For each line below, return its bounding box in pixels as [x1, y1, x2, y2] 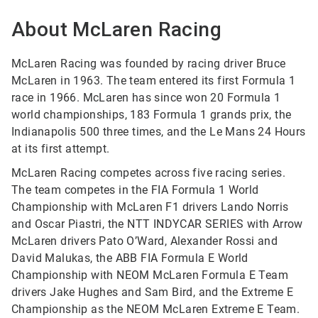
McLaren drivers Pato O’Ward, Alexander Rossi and [11, 234, 278, 248]
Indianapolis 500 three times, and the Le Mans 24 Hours [11, 125, 306, 139]
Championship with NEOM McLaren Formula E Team [11, 268, 288, 283]
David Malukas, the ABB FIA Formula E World [11, 251, 248, 265]
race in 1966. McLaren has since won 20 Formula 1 [11, 91, 281, 105]
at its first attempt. [11, 142, 110, 156]
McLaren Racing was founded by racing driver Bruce [11, 57, 286, 71]
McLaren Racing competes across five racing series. [11, 166, 285, 180]
